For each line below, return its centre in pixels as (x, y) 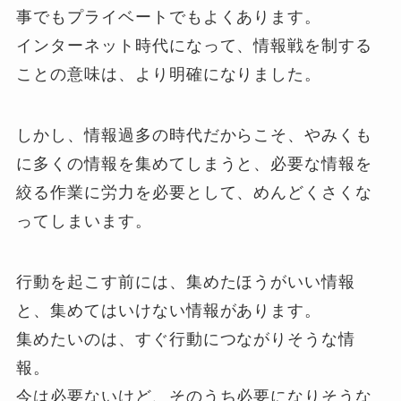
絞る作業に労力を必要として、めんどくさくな (195, 193)
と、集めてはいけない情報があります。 (169, 310)
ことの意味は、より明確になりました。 (169, 75)
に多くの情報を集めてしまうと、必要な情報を (195, 164)
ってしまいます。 (84, 222)
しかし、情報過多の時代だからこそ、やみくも (195, 136)
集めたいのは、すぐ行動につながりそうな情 (186, 339)
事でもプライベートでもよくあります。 (169, 17)
